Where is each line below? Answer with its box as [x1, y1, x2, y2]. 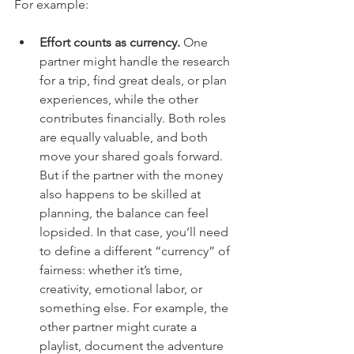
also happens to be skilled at [40, 186, 204, 202]
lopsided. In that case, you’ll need [40, 224, 232, 240]
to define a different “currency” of [40, 243, 233, 259]
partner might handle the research [40, 54, 233, 70]
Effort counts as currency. [40, 35, 180, 51]
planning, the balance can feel [40, 205, 212, 221]
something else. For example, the [40, 300, 232, 316]
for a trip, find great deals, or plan [40, 73, 230, 88]
